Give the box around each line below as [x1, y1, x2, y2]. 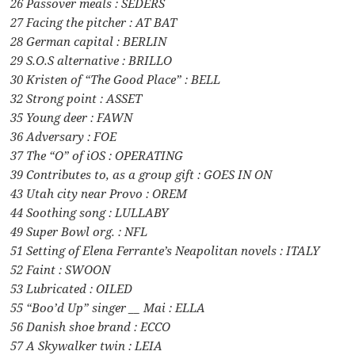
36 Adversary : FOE [10, 128, 117, 144]
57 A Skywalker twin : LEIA [10, 337, 163, 353]
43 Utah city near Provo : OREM [10, 185, 188, 201]
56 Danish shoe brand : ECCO [10, 318, 171, 334]
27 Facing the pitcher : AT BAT [10, 13, 177, 30]
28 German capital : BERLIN [10, 32, 167, 49]
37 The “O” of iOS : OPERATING [10, 147, 184, 163]
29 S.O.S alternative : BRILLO [10, 52, 173, 68]
